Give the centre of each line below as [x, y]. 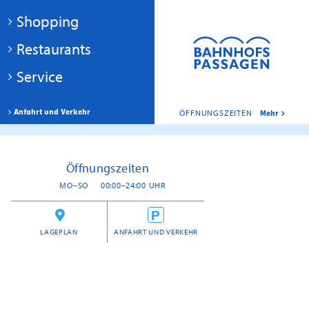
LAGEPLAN [59, 231]
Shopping [48, 21]
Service [40, 77]
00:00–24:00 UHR [133, 185]
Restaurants [54, 49]
